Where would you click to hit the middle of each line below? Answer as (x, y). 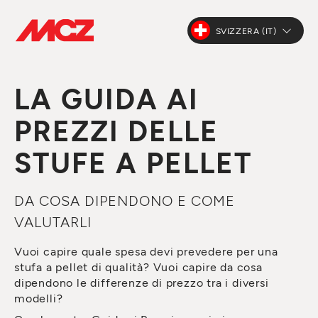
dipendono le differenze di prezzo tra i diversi (142, 282)
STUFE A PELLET (133, 162)
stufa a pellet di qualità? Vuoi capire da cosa (138, 267)
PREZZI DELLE (116, 130)
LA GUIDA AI (106, 98)
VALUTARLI (53, 221)
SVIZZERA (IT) (246, 30)
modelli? (39, 298)
